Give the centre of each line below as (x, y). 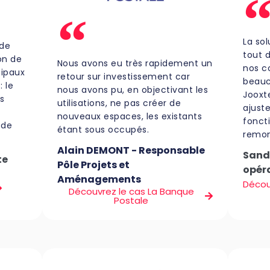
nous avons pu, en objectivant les (133, 90)
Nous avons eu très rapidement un (135, 64)
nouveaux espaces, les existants (130, 117)
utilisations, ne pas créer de (119, 103)
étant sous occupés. (103, 130)
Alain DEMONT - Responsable (131, 151)
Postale (131, 201)
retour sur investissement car (124, 77)
